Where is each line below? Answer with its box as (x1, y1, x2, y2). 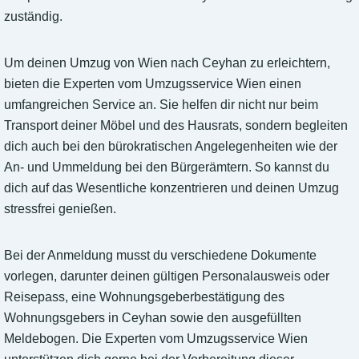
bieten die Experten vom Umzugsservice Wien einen (4, 77, 301, 91)
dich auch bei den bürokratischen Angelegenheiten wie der (4, 139, 337, 154)
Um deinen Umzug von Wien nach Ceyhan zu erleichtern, (4, 56, 330, 71)
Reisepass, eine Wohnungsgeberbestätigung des (4, 290, 284, 305)
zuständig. (4, 10, 63, 24)
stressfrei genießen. (4, 202, 116, 216)
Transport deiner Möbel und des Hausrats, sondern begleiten (4, 119, 348, 133)
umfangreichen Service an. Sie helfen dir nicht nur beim (4, 98, 318, 112)
